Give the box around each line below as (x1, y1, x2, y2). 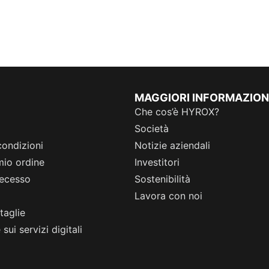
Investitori (134, 156, 180, 169)
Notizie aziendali (134, 139, 210, 152)
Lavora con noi (134, 190, 202, 202)
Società (134, 122, 169, 135)
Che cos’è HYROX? (134, 106, 219, 118)
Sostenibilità (134, 173, 190, 186)
